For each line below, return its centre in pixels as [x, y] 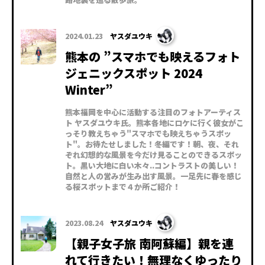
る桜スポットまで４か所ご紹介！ [123, 187]
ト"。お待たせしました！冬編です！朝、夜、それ [152, 144]
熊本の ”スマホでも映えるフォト [153, 57]
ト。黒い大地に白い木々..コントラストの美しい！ [152, 166]
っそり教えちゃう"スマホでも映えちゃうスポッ [148, 134]
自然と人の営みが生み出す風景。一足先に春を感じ [153, 176]
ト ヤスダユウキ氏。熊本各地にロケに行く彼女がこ [154, 123]
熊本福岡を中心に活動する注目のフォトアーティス [153, 112]
